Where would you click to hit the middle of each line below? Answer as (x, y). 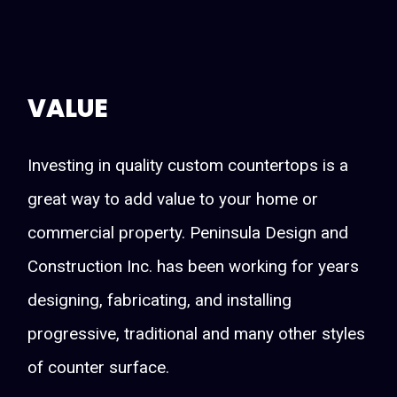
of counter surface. (99, 367)
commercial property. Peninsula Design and (188, 232)
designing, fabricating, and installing (160, 300)
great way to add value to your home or (173, 198)
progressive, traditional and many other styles (197, 333)
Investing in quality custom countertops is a (188, 165)
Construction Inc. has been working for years (194, 266)
